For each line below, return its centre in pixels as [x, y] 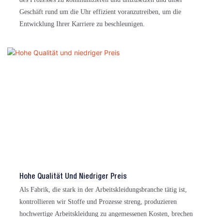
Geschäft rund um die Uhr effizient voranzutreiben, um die [100, 12]
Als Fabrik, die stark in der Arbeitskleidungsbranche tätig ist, [103, 190]
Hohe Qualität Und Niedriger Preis [73, 177]
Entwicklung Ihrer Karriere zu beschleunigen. [82, 24]
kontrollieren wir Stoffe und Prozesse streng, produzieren [98, 202]
